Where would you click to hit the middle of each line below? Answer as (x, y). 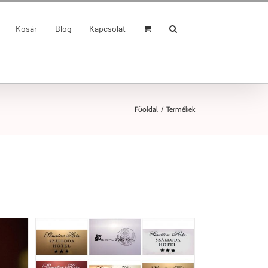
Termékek (181, 109)
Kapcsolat (107, 28)
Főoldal (146, 109)
